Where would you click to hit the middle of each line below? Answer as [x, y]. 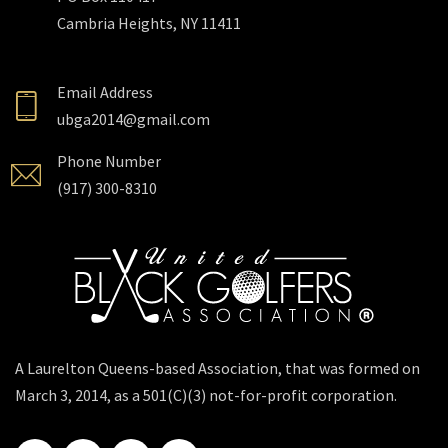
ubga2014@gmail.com [133, 119]
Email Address [105, 92]
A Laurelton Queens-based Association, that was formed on [217, 368]
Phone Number [109, 161]
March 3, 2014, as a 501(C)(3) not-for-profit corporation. [206, 395]
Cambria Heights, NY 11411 [149, 23]
